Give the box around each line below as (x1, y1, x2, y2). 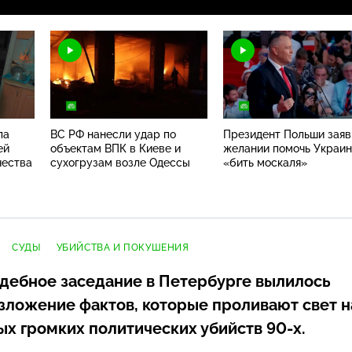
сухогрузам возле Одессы (50, 156, 190, 169)
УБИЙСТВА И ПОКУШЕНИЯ (56, 241, 189, 253)
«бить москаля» (223, 156, 307, 169)
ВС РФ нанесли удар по (50, 127, 176, 141)
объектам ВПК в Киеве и (50, 141, 181, 155)
